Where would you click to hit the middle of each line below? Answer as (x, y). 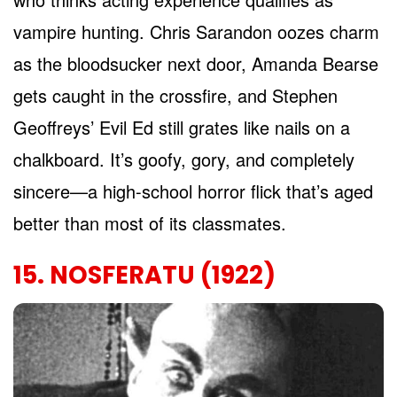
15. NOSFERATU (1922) (144, 275)
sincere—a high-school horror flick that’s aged (193, 191)
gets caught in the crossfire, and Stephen (175, 96)
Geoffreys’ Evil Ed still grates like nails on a (182, 128)
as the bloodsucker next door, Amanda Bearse (196, 64)
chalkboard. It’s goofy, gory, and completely (184, 160)
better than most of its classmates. (150, 223)
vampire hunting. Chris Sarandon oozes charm (196, 32)
